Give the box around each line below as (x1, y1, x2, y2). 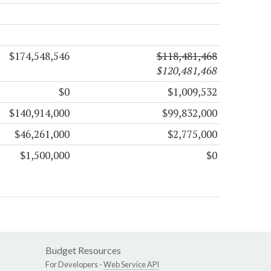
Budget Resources (45, 244, 121, 256)
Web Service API (103, 260, 159, 270)
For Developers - (45, 260, 103, 270)
